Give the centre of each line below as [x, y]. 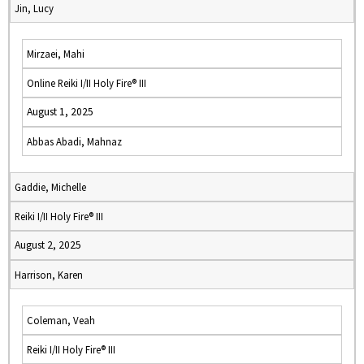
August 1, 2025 [60, 112]
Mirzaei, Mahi [56, 54]
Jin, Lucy [34, 8]
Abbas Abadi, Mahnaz [74, 141]
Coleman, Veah [61, 320]
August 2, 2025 [48, 245]
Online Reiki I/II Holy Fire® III [87, 83]
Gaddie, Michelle [50, 187]
